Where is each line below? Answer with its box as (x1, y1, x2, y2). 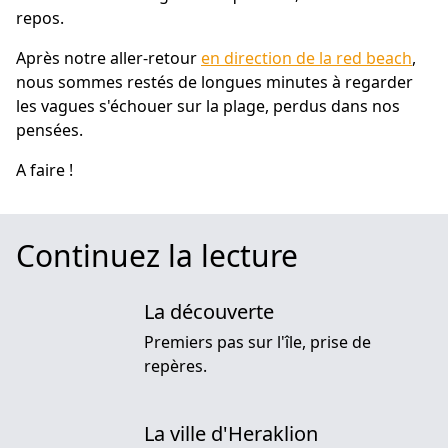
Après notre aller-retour (16, 46, 201, 69)
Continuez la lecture (16, 234, 298, 276)
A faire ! (16, 158, 73, 181)
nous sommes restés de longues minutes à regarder (16, 70, 413, 93)
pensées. (16, 118, 83, 141)
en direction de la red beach (201, 46, 412, 69)
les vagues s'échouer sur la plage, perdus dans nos (16, 94, 400, 117)
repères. (144, 354, 207, 377)
